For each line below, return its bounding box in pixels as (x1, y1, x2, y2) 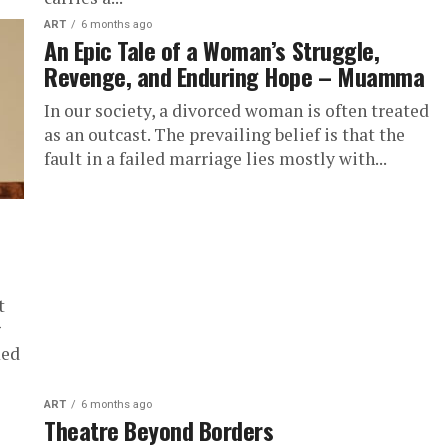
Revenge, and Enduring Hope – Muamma (44, 58, 425, 94)
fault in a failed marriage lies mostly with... (44, 147, 387, 170)
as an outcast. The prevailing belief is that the (44, 123, 405, 146)
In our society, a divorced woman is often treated (44, 99, 429, 122)
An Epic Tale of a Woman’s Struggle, (44, 32, 380, 68)
